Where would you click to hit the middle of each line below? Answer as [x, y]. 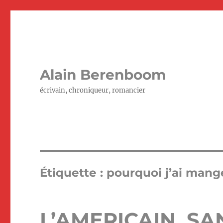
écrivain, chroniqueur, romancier [93, 90]
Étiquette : [73, 173]
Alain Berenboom [103, 75]
